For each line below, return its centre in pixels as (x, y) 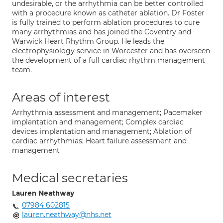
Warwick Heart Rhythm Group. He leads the (88, 41)
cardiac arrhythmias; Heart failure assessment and (99, 141)
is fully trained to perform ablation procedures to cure (106, 22)
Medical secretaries (70, 178)
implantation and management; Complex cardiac (98, 122)
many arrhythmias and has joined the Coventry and (102, 32)
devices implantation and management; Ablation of (102, 131)
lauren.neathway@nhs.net (67, 215)
